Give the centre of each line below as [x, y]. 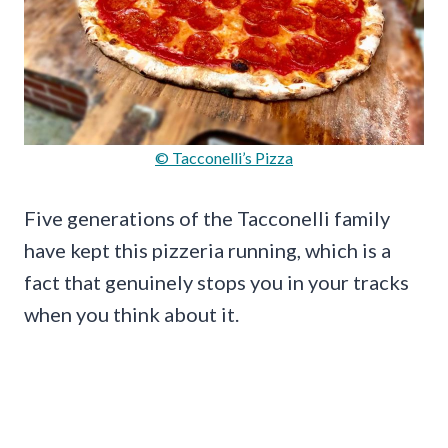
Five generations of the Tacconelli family [207, 218]
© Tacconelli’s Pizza [224, 158]
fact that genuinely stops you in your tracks [216, 282]
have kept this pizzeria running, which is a [207, 250]
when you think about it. [131, 314]
